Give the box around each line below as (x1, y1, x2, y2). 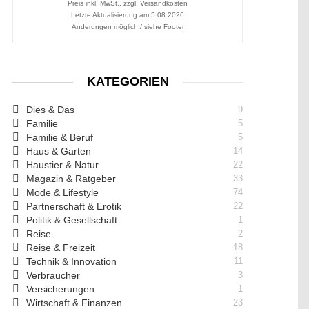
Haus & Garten (26, 146, 91, 157)
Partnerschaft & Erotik (26, 201, 121, 212)
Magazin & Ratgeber (26, 173, 116, 184)
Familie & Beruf (26, 132, 93, 143)
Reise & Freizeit (26, 242, 95, 253)
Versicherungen (26, 283, 94, 295)
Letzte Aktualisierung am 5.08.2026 (71, 11, 184, 19)
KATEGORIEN (86, 74, 169, 88)
